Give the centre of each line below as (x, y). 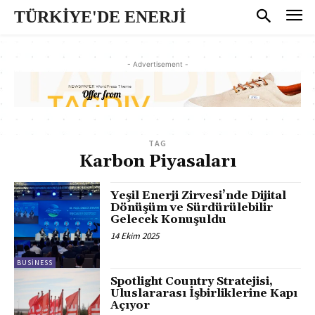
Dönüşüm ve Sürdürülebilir (192, 208)
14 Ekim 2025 (135, 236)
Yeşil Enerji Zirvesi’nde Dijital (199, 196)
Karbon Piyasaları (157, 162)
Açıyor (130, 306)
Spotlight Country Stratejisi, (192, 282)
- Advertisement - (157, 64)
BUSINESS (35, 263)
